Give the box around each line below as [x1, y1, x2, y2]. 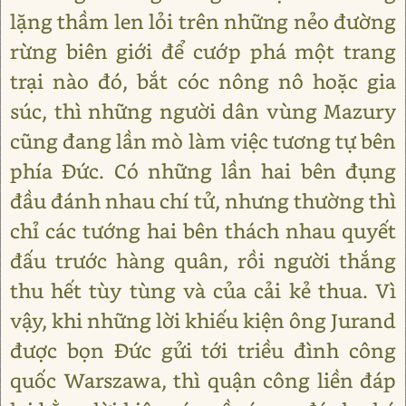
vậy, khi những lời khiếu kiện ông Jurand [10, 307, 396, 333]
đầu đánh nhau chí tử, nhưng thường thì [10, 188, 396, 214]
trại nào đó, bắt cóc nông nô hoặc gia [10, 68, 396, 94]
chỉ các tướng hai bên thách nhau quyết [10, 217, 396, 244]
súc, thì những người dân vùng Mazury [10, 98, 396, 124]
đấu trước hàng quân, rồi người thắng [10, 247, 396, 274]
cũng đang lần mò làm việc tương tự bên [10, 128, 396, 154]
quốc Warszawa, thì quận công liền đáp [10, 367, 396, 393]
